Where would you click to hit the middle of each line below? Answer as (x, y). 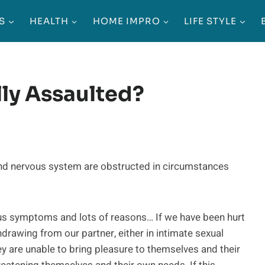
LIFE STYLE (211, 21)
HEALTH (49, 21)
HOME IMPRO (126, 21)
